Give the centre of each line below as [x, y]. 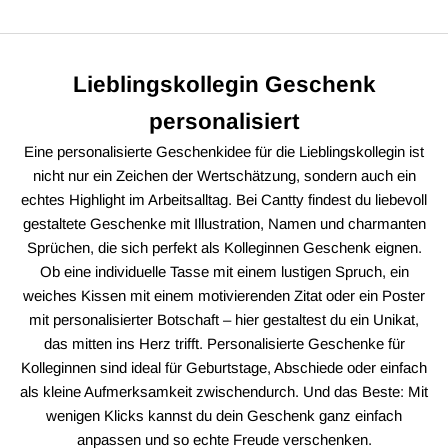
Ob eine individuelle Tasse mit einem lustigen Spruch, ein [224, 271]
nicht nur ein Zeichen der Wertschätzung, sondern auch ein [224, 175]
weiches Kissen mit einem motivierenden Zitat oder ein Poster [224, 295]
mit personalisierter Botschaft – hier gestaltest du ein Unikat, [224, 319]
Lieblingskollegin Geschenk [224, 84]
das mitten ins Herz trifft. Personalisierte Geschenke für [224, 343]
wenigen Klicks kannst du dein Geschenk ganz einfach [224, 415]
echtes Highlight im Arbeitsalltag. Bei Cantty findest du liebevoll [224, 199]
